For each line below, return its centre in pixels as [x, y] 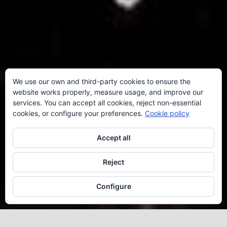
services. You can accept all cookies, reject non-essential [107, 103]
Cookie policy [167, 113]
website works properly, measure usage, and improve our [108, 92]
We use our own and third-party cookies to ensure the [102, 81]
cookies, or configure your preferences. [79, 113]
